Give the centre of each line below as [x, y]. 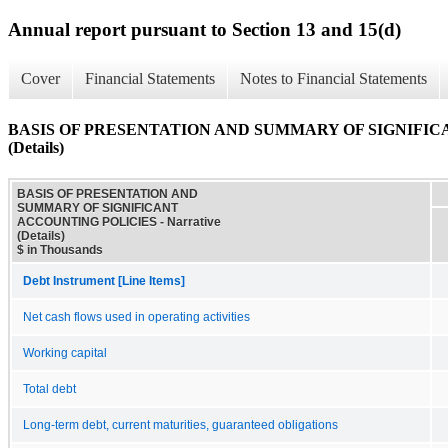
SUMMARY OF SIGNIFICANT [97, 207]
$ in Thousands [60, 249]
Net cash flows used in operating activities [136, 316]
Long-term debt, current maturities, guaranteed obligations [180, 424]
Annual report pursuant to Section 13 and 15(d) [204, 29]
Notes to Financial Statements [333, 79]
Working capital [65, 352]
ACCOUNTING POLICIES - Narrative [119, 221]
